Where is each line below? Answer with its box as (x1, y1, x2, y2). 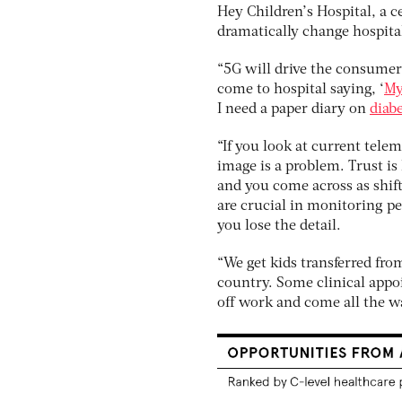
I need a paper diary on (217, 102, 370, 117)
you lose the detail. (217, 219, 341, 233)
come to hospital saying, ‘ (217, 83, 384, 97)
